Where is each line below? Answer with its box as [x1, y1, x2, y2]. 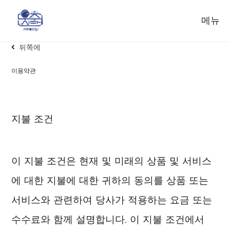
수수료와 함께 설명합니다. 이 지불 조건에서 [11, 213, 205, 225]
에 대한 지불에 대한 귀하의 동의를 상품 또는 [11, 174, 209, 186]
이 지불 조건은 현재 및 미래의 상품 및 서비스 [11, 154, 212, 167]
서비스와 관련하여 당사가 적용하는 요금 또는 [11, 193, 213, 206]
